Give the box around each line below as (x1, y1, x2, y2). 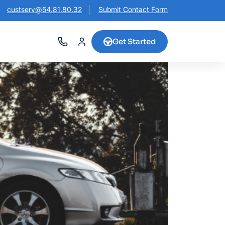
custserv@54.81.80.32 (7, 5, 82, 14)
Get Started (113, 37, 156, 46)
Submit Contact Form (98, 5, 168, 14)
